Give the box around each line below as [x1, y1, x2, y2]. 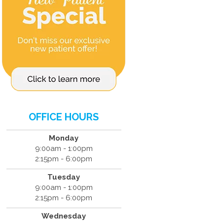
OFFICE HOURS [29, 110, 99, 123]
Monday [49, 133, 79, 143]
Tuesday [47, 172, 80, 182]
